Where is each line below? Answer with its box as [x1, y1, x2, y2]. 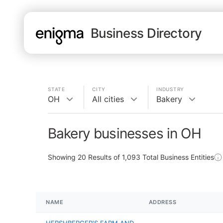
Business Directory [91, 25, 202, 41]
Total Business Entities [140, 153, 214, 161]
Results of [86, 153, 122, 161]
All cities [92, 94, 124, 104]
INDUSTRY [156, 86, 184, 92]
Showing [48, 153, 78, 161]
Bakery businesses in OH [48, 125, 201, 142]
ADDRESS [148, 199, 177, 206]
